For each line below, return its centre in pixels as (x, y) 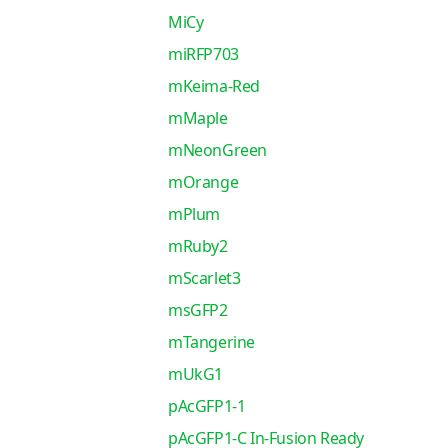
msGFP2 (197, 310)
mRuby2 (197, 246)
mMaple (197, 118)
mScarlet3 (204, 278)
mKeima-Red (213, 86)
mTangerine (211, 342)
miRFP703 (203, 54)
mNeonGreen (217, 150)
